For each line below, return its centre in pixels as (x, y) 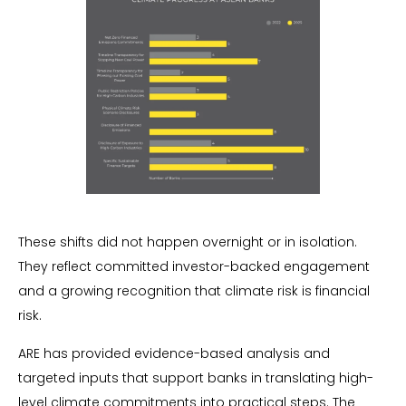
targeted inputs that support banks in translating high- (196, 377)
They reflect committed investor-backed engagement (194, 267)
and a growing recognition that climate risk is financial (194, 291)
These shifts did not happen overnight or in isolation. (188, 242)
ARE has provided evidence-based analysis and (174, 353)
